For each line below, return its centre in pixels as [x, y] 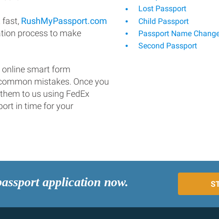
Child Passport [163, 21]
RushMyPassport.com [64, 21]
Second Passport [167, 46]
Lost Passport [161, 9]
